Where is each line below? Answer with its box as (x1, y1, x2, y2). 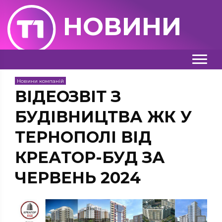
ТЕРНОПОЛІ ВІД (15, 127, 152, 147)
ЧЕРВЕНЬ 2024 (15, 168, 141, 187)
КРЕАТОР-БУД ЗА (15, 148, 165, 167)
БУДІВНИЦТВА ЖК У (15, 107, 192, 126)
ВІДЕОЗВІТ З (15, 87, 121, 106)
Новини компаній (17, 78, 64, 84)
